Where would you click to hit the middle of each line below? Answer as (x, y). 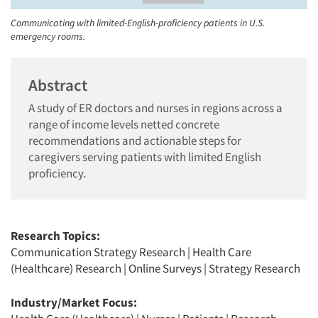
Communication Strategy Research (98, 252)
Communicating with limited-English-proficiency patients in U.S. (138, 23)
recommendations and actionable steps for (135, 141)
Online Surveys (165, 268)
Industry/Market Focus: (74, 302)
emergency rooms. (48, 36)
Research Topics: (55, 236)
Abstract (58, 85)
